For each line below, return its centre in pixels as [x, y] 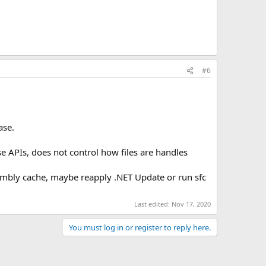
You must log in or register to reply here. [140, 227]
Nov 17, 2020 [191, 204]
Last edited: [153, 204]
